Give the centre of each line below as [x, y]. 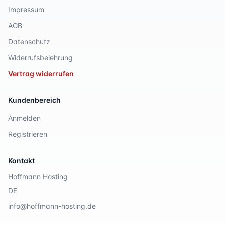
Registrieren [28, 134]
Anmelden [24, 118]
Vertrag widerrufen [41, 74]
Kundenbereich [34, 100]
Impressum [26, 9]
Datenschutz [29, 41]
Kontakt [21, 160]
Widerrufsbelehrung [40, 58]
